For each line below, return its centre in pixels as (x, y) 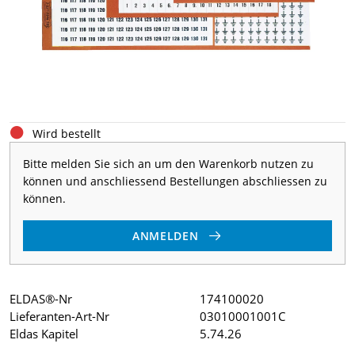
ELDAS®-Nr (41, 298)
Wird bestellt (67, 134)
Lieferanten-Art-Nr (59, 316)
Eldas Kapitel (44, 333)
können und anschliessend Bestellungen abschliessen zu (175, 181)
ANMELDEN (165, 235)
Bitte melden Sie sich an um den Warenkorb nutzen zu (168, 164)
